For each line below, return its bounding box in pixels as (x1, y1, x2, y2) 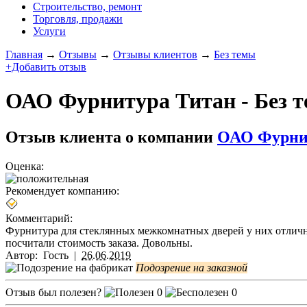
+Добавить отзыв (5, 61, 86, 73)
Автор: (5, 249, 40, 262)
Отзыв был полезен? (5, 286, 101, 299)
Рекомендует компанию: (5, 185, 119, 197)
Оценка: (5, 160, 44, 173)
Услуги (33, 25, 66, 38)
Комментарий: (5, 212, 73, 225)
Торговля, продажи (33, 13, 123, 25)
